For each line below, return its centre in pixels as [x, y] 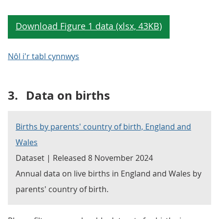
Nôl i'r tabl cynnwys [44, 56]
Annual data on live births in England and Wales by [109, 174]
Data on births [68, 95]
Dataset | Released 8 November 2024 [84, 158]
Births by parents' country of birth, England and [103, 127]
